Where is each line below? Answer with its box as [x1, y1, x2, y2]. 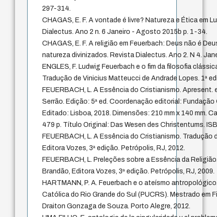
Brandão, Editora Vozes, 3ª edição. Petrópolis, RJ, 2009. [42, 167, 215, 175]
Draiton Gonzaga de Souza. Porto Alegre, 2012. [42, 202, 191, 210]
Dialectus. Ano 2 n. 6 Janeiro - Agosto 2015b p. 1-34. [42, 28, 208, 35]
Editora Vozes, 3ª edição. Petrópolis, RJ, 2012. [42, 144, 186, 152]
